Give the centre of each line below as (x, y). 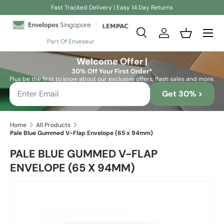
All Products (53, 125)
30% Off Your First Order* (112, 71)
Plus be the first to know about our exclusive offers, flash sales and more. (112, 79)
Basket (197, 38)
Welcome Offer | (112, 61)
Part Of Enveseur (70, 41)
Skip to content (50, 18)
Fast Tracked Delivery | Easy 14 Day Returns (112, 7)
